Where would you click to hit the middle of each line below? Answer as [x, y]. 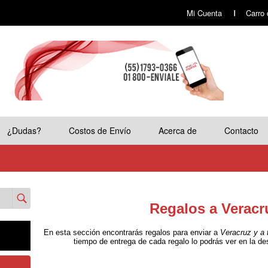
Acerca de [178, 130]
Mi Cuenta [204, 13]
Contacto [241, 130]
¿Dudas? [24, 130]
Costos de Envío [100, 130]
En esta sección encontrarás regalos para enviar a [131, 232]
